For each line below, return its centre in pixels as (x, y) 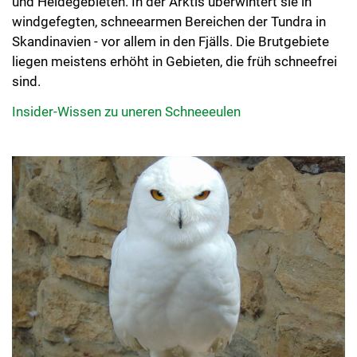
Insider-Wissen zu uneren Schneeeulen (126, 111)
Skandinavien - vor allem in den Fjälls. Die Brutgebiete (171, 42)
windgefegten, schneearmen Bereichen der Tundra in (169, 22)
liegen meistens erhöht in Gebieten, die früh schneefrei (175, 62)
